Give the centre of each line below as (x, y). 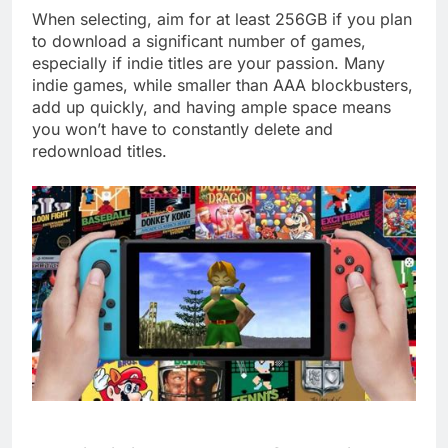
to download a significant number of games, (199, 40)
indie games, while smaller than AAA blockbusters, (222, 84)
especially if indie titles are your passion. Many (208, 62)
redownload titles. (99, 150)
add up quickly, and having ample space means (211, 106)
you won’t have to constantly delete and (182, 128)
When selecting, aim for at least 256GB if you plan (222, 18)
